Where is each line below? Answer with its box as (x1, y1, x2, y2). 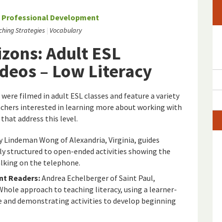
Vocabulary (50, 26, 82, 35)
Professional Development (1, 12, 99, 23)
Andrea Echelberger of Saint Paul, (40, 173, 155, 183)
